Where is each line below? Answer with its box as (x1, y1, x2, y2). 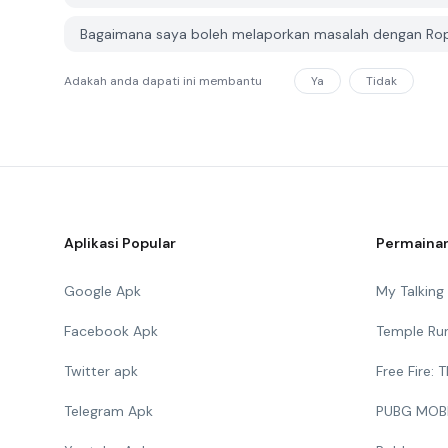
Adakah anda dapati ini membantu (64, 73, 262, 89)
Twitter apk (64, 362, 138, 380)
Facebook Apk (64, 322, 158, 340)
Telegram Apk (64, 402, 153, 420)
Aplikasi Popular (64, 234, 176, 252)
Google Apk (64, 282, 141, 300)
